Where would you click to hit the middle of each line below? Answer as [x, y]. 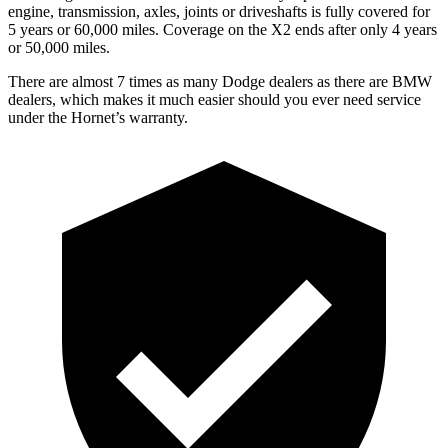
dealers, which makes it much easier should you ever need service [214, 99]
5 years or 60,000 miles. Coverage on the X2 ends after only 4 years [222, 29]
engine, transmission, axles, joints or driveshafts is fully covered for [219, 11]
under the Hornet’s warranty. [98, 117]
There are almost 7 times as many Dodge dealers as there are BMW [220, 81]
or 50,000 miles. [59, 47]
